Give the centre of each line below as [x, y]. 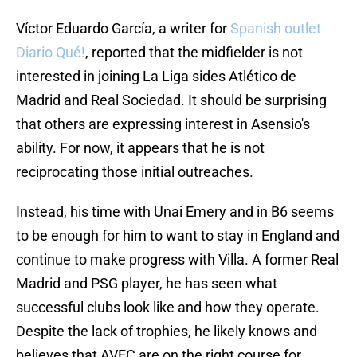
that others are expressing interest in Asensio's [163, 124]
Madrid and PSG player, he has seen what [147, 284]
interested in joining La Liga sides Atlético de [156, 76]
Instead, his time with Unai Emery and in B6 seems [175, 212]
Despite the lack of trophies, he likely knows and [167, 331]
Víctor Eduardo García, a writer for [122, 29]
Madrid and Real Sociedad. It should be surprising [171, 100]
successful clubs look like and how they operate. [168, 308]
